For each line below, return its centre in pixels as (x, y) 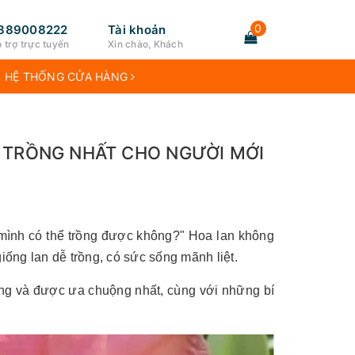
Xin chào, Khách (145, 44)
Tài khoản (137, 30)
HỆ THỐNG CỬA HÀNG (68, 76)
